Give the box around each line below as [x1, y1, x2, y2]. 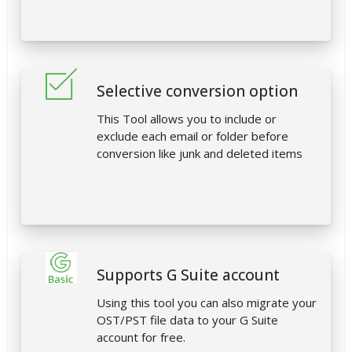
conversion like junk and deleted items [97, 145, 302, 162]
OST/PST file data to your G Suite [97, 312, 278, 328]
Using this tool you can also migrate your [97, 295, 317, 311]
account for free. [97, 329, 185, 346]
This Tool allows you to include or [97, 111, 277, 127]
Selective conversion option [97, 81, 298, 102]
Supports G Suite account [97, 265, 280, 286]
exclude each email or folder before [97, 128, 288, 145]
